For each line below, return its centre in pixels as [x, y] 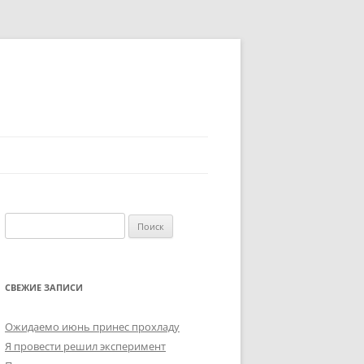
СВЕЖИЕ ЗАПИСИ [44, 287]
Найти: [21, 222]
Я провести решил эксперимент [85, 346]
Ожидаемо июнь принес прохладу [92, 327]
